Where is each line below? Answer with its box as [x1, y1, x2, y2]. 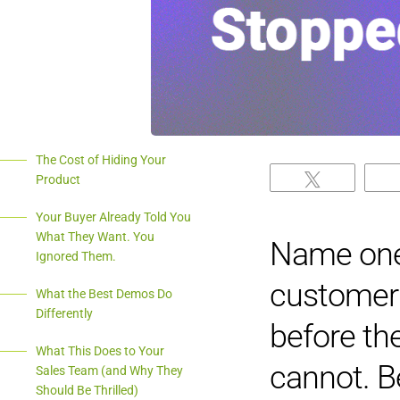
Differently [36, 305, 93, 321]
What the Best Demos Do [36, 286, 172, 301]
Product [36, 171, 80, 187]
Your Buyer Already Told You [36, 209, 191, 224]
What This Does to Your [36, 343, 164, 358]
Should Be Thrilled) [36, 382, 138, 397]
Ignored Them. [36, 248, 116, 263]
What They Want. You [36, 229, 154, 244]
